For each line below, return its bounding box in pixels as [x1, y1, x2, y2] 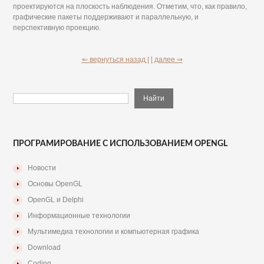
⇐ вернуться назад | [81, 55, 149, 64]
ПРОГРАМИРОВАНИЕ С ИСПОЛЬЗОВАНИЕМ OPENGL [13, 140, 228, 148]
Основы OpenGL [28, 180, 83, 189]
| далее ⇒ [150, 55, 183, 64]
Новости [28, 164, 57, 173]
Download [28, 243, 61, 252]
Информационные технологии [28, 212, 131, 220]
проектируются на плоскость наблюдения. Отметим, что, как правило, [13, 2, 247, 11]
